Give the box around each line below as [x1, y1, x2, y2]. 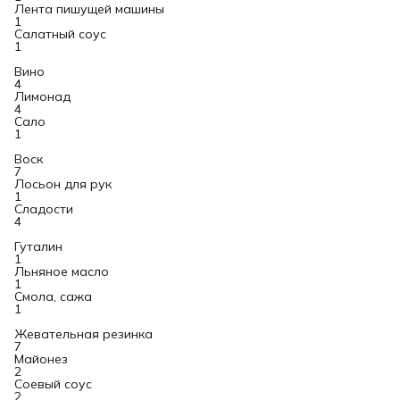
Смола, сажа [14, 288, 92, 304]
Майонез [14, 351, 68, 367]
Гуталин [14, 238, 62, 254]
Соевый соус [14, 376, 92, 392]
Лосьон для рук [14, 176, 112, 192]
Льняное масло [14, 263, 109, 279]
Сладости [14, 201, 73, 217]
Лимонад [14, 88, 71, 104]
